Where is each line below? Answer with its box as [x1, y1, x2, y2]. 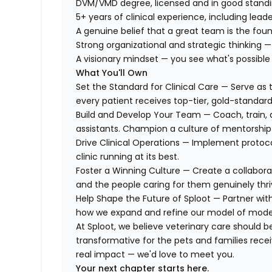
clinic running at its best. [76, 151, 180, 163]
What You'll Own [76, 67, 148, 80]
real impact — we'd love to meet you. [76, 248, 235, 261]
